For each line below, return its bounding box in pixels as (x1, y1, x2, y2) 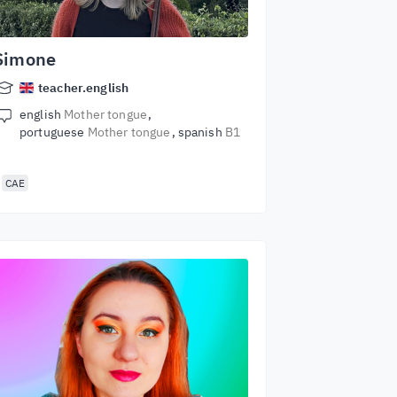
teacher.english (38, 80, 129, 96)
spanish (177, 124, 225, 140)
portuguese (19, 124, 88, 140)
